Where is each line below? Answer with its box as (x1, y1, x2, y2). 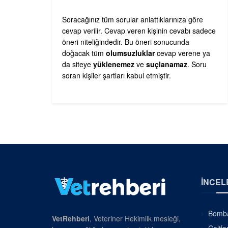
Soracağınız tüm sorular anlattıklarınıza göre (62, 14, 203, 24)
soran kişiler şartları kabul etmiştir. (62, 70, 171, 80)
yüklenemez (93, 59, 134, 69)
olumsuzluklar (106, 47, 155, 58)
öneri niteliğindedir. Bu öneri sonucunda (62, 36, 189, 47)
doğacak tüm (62, 47, 106, 58)
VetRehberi (52, 213, 90, 223)
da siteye (62, 59, 93, 69)
